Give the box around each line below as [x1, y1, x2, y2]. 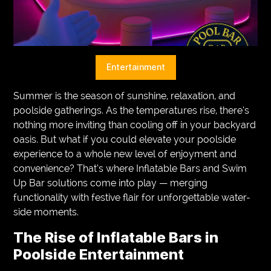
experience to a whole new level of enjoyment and [13, 148, 237, 160]
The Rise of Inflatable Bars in [13, 228, 219, 246]
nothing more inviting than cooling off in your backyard [13, 119, 256, 131]
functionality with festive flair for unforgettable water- [13, 191, 251, 203]
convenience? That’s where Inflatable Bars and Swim [13, 162, 247, 174]
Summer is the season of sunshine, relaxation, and [13, 90, 236, 102]
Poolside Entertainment [13, 245, 184, 263]
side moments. [13, 206, 79, 218]
